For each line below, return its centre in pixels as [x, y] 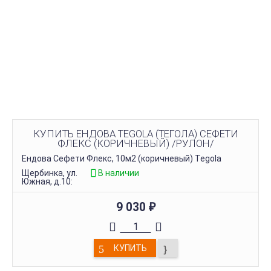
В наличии [118, 173]
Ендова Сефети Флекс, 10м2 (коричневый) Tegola [122, 158]
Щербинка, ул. [50, 173]
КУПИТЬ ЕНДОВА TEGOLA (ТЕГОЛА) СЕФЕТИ [135, 133]
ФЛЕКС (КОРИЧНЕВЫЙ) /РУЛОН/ [135, 143]
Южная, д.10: [47, 181]
